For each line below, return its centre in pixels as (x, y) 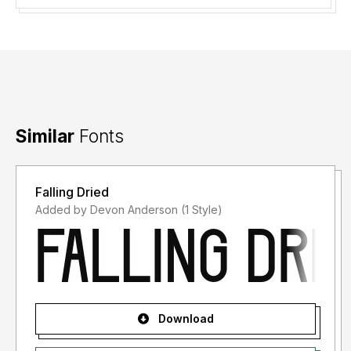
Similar (45, 136)
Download (184, 319)
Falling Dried (72, 192)
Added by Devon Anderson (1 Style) (202, 210)
